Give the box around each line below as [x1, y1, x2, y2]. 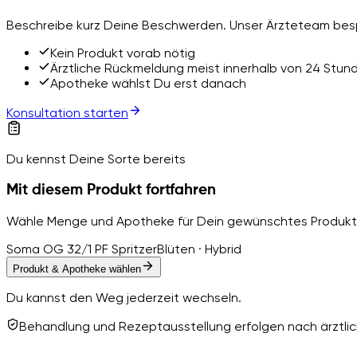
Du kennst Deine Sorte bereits [6, 151, 186, 167]
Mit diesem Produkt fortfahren [6, 182, 216, 198]
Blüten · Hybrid [157, 241, 241, 257]
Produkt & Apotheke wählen [13, 263, 141, 276]
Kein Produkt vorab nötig [50, 45, 195, 61]
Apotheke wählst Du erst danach [50, 75, 246, 91]
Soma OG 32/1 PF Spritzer [6, 241, 157, 257]
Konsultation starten [6, 104, 128, 120]
